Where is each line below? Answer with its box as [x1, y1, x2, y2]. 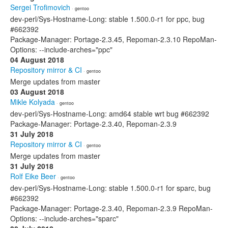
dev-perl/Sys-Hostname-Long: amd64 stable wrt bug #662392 [10, 108, 209, 119]
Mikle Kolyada [10, 97, 55, 107]
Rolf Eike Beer [10, 171, 56, 181]
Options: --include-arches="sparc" [10, 213, 119, 223]
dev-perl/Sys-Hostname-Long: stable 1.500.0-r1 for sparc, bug [10, 183, 211, 193]
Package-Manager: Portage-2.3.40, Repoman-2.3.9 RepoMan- [10, 203, 213, 213]
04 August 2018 [10, 54, 64, 65]
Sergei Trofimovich [10, 2, 70, 12]
